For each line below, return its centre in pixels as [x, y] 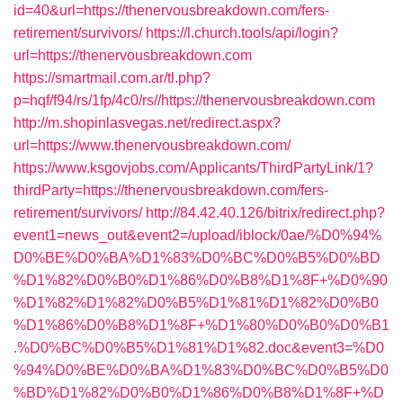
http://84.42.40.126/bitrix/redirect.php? [265, 213]
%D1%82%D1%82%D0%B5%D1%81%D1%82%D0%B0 [196, 303]
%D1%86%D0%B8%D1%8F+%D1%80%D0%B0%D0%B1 [201, 325]
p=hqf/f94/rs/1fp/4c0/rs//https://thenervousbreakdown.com [194, 100]
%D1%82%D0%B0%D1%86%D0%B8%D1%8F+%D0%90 [201, 280]
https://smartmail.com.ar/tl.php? [112, 78]
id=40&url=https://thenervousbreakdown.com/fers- [171, 10]
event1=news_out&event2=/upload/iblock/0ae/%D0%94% [197, 235]
